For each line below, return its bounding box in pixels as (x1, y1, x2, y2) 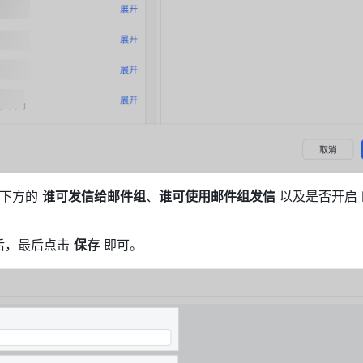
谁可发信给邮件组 (42, 188, 146, 205)
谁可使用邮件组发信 (159, 188, 275, 205)
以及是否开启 (275, 188, 361, 205)
